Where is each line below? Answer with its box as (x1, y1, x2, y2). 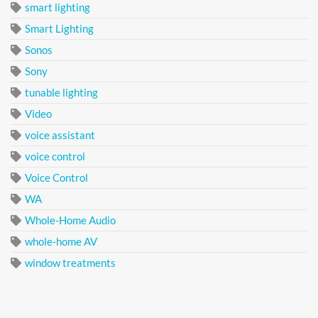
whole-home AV (25, 235, 97, 248)
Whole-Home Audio (25, 214, 116, 227)
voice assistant (25, 128, 95, 142)
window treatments (25, 256, 116, 270)
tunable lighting (25, 86, 98, 99)
